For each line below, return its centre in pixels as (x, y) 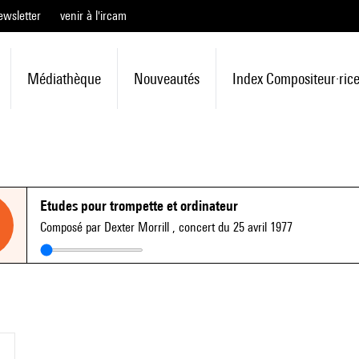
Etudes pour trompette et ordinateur (139, 206)
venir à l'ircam (93, 16)
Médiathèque (64, 79)
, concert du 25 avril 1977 (232, 227)
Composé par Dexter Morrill (106, 227)
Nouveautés (166, 79)
